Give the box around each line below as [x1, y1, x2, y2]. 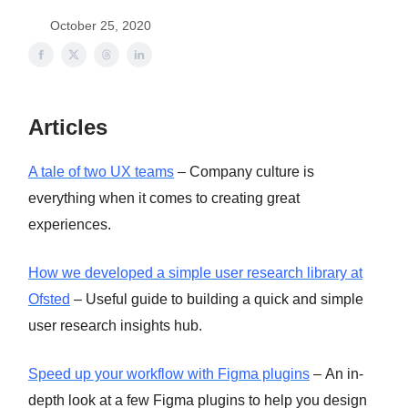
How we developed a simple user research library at [28, 265, 362, 280]
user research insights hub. [28, 318, 202, 333]
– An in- [310, 366, 363, 382]
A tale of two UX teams [28, 164, 174, 179]
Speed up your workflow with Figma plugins [28, 366, 310, 382]
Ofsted [28, 291, 70, 307]
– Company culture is [174, 164, 314, 179]
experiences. [28, 217, 111, 232]
